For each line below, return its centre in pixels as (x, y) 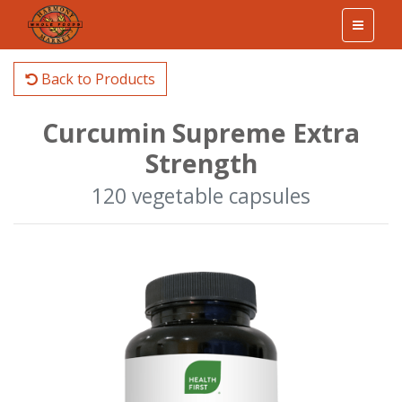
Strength (201, 163)
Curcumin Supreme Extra (201, 133)
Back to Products (96, 79)
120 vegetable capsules (201, 196)
